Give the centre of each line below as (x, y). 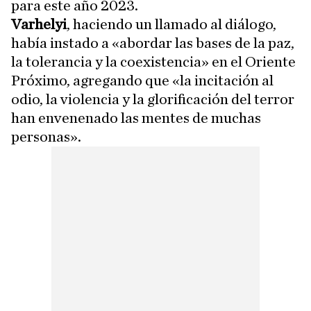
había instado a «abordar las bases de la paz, (153, 43)
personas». (46, 136)
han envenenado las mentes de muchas (136, 118)
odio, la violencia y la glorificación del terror (153, 99)
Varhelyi (39, 24)
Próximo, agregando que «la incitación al (142, 80)
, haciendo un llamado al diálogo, (171, 24)
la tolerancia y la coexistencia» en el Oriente (153, 61)
